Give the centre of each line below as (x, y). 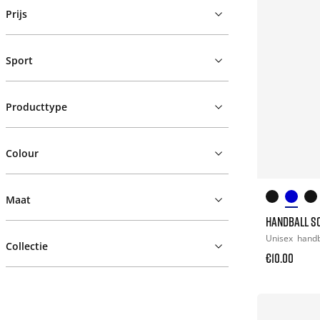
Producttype (36, 107)
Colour (22, 153)
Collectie (27, 246)
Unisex (280, 238)
